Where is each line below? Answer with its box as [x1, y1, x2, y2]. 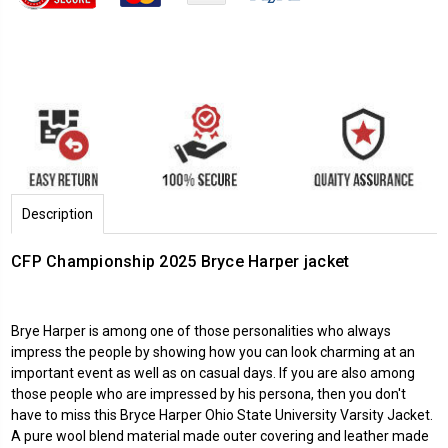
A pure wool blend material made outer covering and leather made [11, 427, 429, 444]
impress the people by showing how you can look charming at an [11, 343, 415, 360]
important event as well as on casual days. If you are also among [11, 364, 415, 381]
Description [22, 205, 93, 222]
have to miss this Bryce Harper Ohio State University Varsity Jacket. [11, 406, 433, 423]
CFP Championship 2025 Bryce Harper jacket [11, 251, 350, 271]
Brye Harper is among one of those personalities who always [11, 322, 391, 339]
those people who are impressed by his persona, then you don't [11, 385, 406, 402]
